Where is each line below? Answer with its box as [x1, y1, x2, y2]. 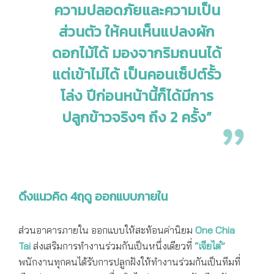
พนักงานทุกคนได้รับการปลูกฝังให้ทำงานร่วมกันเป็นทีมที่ [18, 256, 240, 268]
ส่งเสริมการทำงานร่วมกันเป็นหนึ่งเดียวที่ [31, 240, 194, 253]
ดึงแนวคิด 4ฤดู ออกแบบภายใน [18, 187, 168, 206]
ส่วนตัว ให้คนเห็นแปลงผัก [59, 21, 215, 43]
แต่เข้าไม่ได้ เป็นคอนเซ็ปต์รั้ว [52, 64, 222, 86]
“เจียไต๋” [194, 240, 225, 253]
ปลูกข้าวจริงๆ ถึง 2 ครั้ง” [62, 106, 212, 128]
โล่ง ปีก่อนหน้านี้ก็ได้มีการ [60, 85, 213, 107]
